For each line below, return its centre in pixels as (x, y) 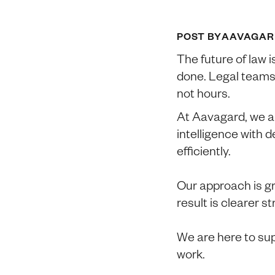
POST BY (199, 36)
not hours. (203, 93)
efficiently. (204, 150)
